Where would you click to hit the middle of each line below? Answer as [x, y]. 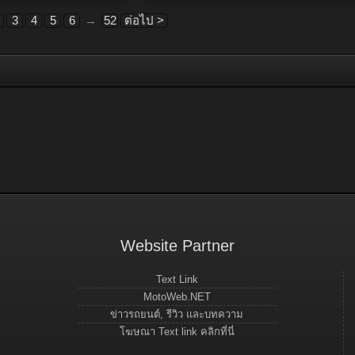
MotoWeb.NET [177, 297]
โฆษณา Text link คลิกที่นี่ [177, 332]
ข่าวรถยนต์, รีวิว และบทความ [177, 315]
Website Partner [177, 246]
